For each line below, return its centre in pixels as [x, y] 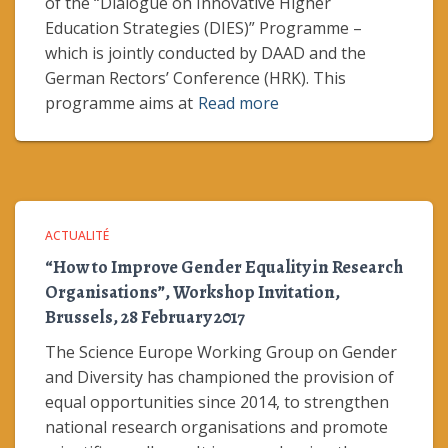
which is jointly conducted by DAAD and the [205, 53]
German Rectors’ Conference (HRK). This [195, 78]
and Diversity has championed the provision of [219, 377]
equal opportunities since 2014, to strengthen [217, 402]
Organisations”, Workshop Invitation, [192, 292]
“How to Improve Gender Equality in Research [224, 267]
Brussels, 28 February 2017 [145, 317]
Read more [238, 103]
